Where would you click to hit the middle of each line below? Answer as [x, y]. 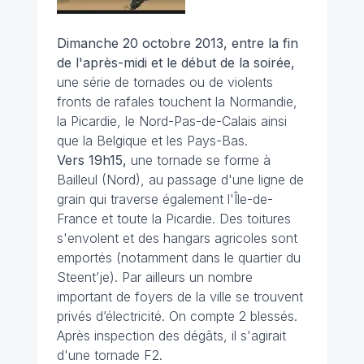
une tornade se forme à [198, 160]
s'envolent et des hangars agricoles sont [177, 238]
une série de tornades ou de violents [165, 82]
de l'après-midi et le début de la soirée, [175, 63]
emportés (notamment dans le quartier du [178, 258]
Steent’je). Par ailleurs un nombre [154, 277]
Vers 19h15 [89, 160]
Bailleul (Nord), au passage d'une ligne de [180, 180]
